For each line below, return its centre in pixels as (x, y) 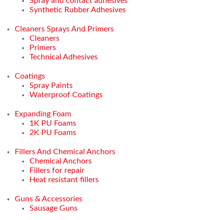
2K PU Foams (53, 132)
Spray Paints (51, 85)
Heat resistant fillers (64, 179)
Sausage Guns (54, 208)
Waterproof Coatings (66, 95)
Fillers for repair (57, 170)
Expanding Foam (43, 114)
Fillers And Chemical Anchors (65, 151)
